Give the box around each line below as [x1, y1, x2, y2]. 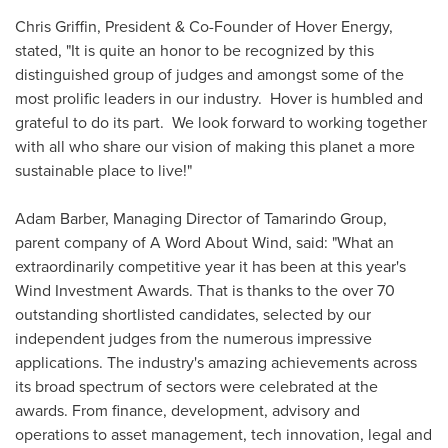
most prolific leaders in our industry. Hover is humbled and [15, 86, 423, 110]
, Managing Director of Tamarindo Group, [105, 206, 387, 230]
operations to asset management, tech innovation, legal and [15, 422, 432, 446]
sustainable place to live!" [15, 158, 192, 182]
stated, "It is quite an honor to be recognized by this [15, 38, 374, 62]
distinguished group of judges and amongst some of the [15, 62, 404, 86]
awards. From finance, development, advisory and [15, 398, 360, 422]
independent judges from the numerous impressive [15, 326, 372, 350]
